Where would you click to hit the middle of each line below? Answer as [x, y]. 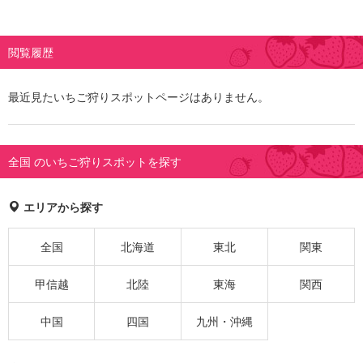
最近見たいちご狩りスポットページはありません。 [139, 97]
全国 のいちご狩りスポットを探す [95, 162]
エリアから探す [62, 207]
